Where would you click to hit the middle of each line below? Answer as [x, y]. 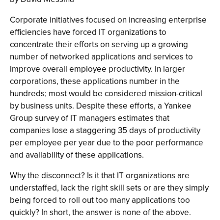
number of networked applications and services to [101, 57]
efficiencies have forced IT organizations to [88, 32]
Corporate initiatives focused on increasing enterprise [108, 20]
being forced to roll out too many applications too [100, 200]
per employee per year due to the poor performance [107, 143]
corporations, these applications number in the [95, 81]
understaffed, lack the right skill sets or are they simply [109, 188]
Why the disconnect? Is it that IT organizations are [100, 176]
